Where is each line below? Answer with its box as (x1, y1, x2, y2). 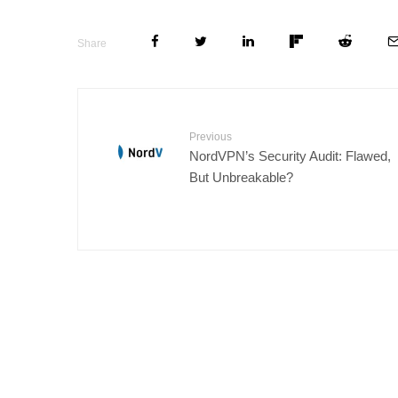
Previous (189, 130, 232, 143)
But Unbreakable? (189, 169, 293, 185)
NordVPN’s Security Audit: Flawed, (189, 147, 391, 163)
